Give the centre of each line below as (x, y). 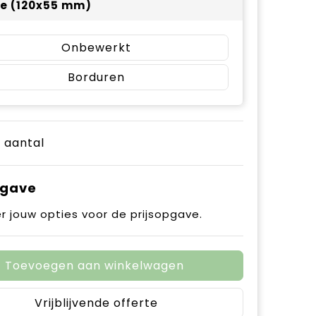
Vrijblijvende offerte (96, 303)
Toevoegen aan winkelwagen (94, 266)
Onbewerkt (96, 48)
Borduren (96, 77)
